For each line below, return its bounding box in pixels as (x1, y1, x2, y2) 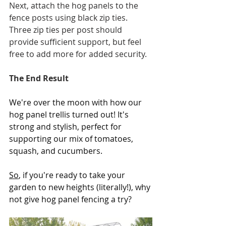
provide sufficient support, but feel (9, 36, 143, 47)
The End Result (9, 72, 69, 84)
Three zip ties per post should (9, 24, 124, 35)
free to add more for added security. (9, 48, 147, 60)
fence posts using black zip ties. (9, 12, 130, 23)
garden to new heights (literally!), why (9, 181, 152, 193)
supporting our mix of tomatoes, (9, 133, 135, 144)
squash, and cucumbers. (9, 145, 104, 156)
